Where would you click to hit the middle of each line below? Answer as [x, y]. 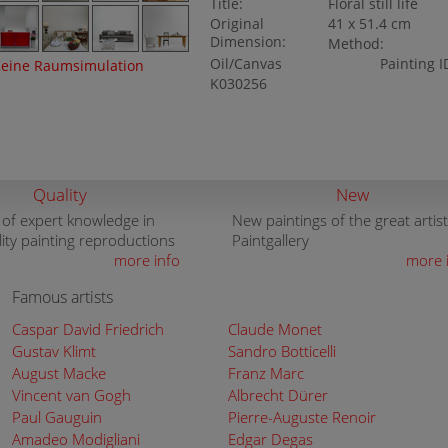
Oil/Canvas [245, 64]
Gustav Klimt [54, 351]
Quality [60, 194]
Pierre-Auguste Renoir [301, 417]
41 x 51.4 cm [370, 24]
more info [147, 260]
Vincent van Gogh [71, 395]
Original [236, 24]
